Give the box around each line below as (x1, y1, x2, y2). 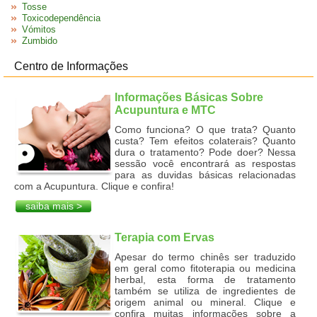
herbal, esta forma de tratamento (115, 274, 296, 285)
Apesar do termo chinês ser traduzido (115, 251, 296, 263)
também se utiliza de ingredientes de (115, 285, 296, 296)
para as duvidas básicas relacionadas (115, 169, 296, 180)
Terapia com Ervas (115, 231, 214, 243)
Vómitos (22, 24, 56, 35)
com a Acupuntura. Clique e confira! (14, 180, 174, 192)
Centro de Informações (14, 60, 128, 72)
